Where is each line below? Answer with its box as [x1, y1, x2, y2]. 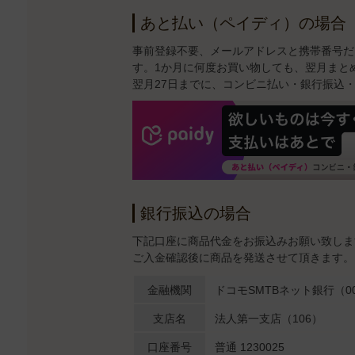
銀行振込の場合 [139, 204, 251, 222]
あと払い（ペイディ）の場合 [139, 13, 346, 32]
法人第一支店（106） [214, 311, 323, 325]
